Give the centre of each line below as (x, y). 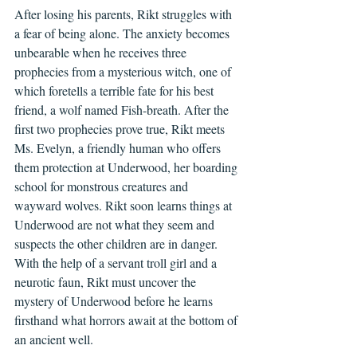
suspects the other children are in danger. (118, 243)
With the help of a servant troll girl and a (117, 263)
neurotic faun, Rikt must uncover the (107, 282)
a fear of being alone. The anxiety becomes (124, 33)
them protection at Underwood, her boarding (127, 167)
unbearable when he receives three (102, 52)
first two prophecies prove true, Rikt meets (121, 129)
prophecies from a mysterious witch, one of (124, 71)
